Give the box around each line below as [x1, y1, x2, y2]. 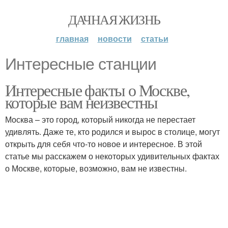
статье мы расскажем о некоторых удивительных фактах [5, 150, 219, 162]
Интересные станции [5, 55, 156, 73]
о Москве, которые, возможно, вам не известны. [5, 162, 187, 174]
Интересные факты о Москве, [5, 79, 190, 101]
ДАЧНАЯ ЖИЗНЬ [68, 11, 160, 28]
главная [55, 33, 89, 44]
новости [97, 33, 132, 44]
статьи [140, 33, 168, 44]
